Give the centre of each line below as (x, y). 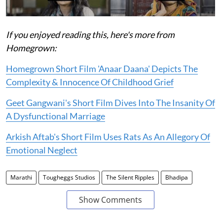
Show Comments (110, 200)
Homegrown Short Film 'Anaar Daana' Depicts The (102, 69)
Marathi (21, 178)
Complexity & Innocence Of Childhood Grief (90, 82)
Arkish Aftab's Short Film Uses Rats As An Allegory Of (108, 137)
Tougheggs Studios (69, 178)
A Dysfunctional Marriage (55, 116)
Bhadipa (177, 178)
